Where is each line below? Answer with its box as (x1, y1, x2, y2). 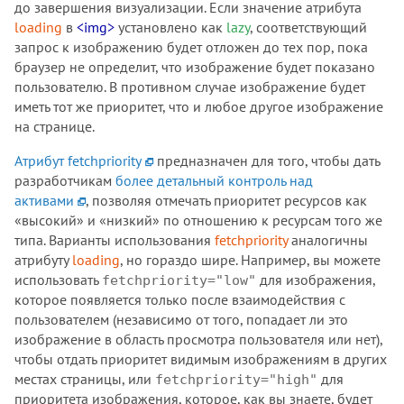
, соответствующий (250, 17, 367, 36)
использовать (14, 270, 102, 289)
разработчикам (14, 170, 115, 189)
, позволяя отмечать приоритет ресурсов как (86, 190, 367, 209)
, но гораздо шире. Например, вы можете (120, 250, 381, 269)
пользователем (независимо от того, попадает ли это (14, 309, 348, 328)
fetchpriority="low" (102, 271, 256, 289)
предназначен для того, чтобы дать (153, 151, 380, 170)
